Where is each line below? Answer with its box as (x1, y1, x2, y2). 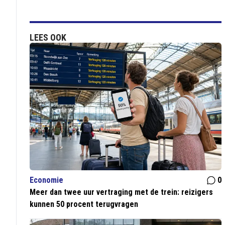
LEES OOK (30, 32, 67, 43)
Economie (30, 175, 64, 185)
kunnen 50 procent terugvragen (30, 199, 139, 209)
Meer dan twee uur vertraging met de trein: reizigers (30, 187, 213, 197)
